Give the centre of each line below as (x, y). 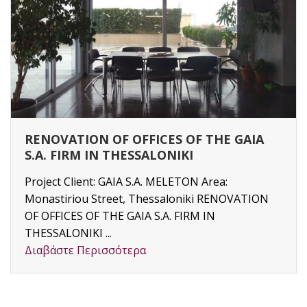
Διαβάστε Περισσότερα (85, 250)
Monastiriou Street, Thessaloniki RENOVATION (147, 199)
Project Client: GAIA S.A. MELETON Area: (126, 182)
